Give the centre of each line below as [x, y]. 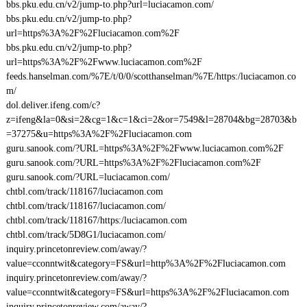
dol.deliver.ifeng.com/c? [53, 105]
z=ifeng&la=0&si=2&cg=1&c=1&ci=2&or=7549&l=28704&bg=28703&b [151, 120]
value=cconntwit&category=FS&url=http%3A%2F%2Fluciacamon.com [146, 263]
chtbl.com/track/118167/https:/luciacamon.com [96, 220]
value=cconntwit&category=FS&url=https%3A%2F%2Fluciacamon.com [147, 292]
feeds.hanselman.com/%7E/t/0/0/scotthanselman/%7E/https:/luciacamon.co [151, 76]
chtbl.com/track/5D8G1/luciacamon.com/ [86, 235]
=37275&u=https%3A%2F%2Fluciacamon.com [99, 134]
